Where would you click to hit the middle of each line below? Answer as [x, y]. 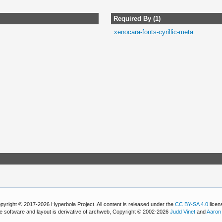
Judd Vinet [183, 212]
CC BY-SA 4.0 [192, 204]
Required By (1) [137, 18]
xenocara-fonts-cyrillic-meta [154, 32]
